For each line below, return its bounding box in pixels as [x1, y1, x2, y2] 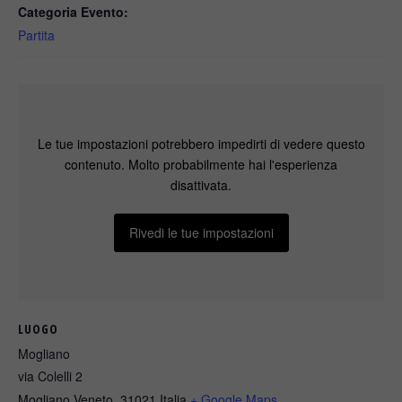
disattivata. [170, 175, 232, 194]
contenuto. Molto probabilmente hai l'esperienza [65, 154, 337, 173]
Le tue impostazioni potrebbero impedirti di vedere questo [37, 134, 365, 153]
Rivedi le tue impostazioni [128, 223, 274, 241]
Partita [18, 26, 55, 44]
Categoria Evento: [18, 3, 128, 21]
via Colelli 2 [18, 367, 83, 385]
